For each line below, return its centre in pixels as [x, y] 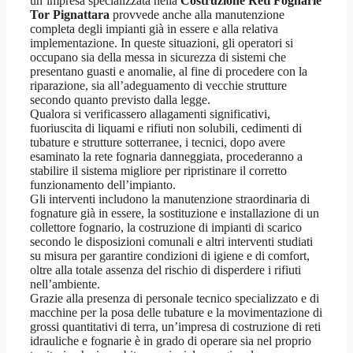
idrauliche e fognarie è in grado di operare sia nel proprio [171, 341]
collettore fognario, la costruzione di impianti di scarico [166, 228]
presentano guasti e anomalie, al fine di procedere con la [169, 72]
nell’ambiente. [65, 284]
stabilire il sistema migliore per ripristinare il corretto [158, 171]
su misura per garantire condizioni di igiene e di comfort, [170, 256]
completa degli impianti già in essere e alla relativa [154, 29]
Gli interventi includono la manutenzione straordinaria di [170, 199]
